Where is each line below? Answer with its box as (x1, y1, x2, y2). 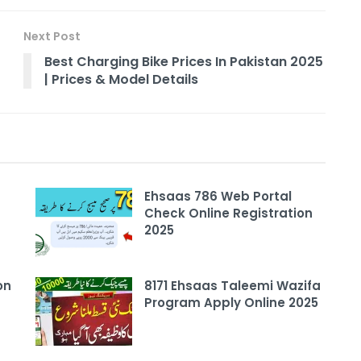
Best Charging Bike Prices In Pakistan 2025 (44, 52, 323, 71)
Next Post (23, 27, 81, 44)
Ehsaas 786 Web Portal (144, 187, 292, 205)
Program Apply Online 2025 (144, 293, 318, 311)
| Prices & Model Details (44, 69, 198, 89)
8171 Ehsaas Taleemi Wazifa (144, 276, 321, 294)
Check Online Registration (144, 204, 313, 222)
